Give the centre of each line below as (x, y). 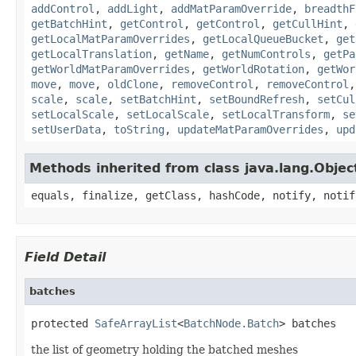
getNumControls (266, 54)
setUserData (66, 129)
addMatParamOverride (231, 8)
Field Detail (65, 257)
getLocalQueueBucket (263, 39)
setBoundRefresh (257, 99)
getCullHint (308, 23)
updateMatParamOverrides (250, 129)
